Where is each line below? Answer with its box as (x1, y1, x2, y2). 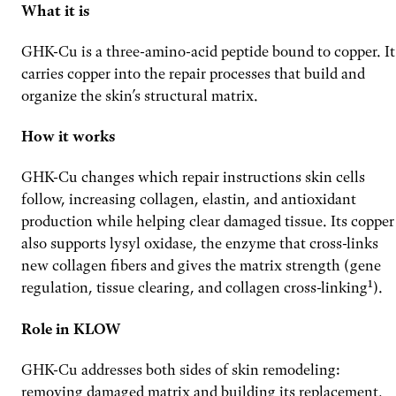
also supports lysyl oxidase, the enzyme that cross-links (21, 234, 378, 253)
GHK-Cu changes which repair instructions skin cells (21, 168, 365, 187)
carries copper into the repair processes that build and (21, 64, 365, 82)
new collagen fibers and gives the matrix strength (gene (21, 256, 381, 275)
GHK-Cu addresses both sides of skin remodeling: (21, 361, 340, 378)
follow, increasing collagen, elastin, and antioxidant (21, 190, 356, 209)
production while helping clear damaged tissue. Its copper (21, 212, 394, 231)
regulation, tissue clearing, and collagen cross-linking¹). (21, 278, 383, 297)
